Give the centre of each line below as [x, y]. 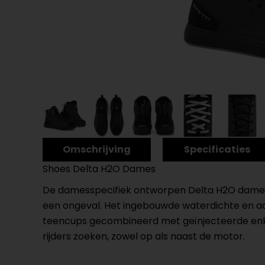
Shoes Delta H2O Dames [99, 169]
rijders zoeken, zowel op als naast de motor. [147, 236]
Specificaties [217, 149]
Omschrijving [97, 149]
